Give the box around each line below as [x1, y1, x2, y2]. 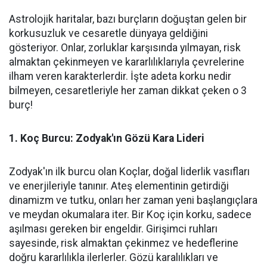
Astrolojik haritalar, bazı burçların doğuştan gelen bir [9, 13, 247, 26]
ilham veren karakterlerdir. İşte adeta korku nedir [9, 70, 231, 83]
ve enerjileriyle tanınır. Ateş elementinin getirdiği [9, 180, 229, 193]
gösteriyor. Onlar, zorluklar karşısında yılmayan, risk [9, 42, 241, 54]
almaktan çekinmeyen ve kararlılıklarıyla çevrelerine [9, 56, 244, 69]
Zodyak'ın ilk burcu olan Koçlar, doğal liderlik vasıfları [9, 166, 250, 178]
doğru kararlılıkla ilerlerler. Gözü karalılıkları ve [9, 252, 218, 264]
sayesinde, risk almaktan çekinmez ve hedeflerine [9, 237, 238, 250]
